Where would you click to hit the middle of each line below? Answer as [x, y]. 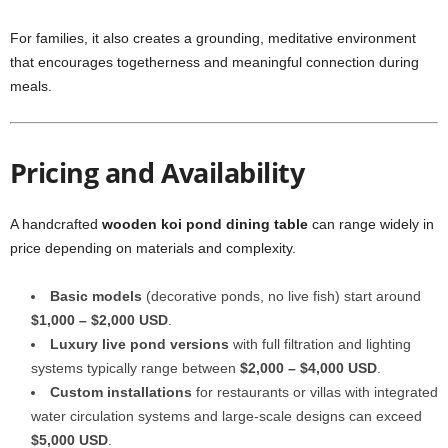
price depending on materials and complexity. [153, 248]
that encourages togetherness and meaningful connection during [214, 62]
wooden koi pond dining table [205, 224]
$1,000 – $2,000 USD [99, 320]
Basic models [96, 296]
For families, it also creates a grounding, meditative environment [213, 38]
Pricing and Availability [157, 172]
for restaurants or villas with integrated [315, 392]
